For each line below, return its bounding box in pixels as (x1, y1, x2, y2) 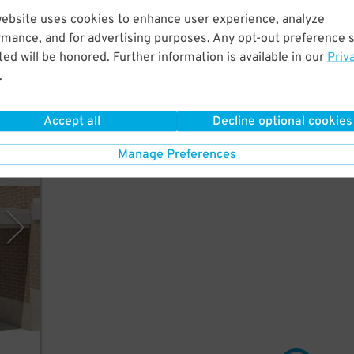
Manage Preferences (118, 146, 236, 163)
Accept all (43, 113, 100, 130)
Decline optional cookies (213, 113, 352, 130)
